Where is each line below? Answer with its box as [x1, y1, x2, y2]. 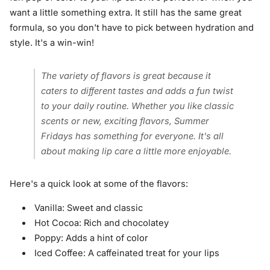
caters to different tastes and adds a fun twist [41, 85, 234, 96]
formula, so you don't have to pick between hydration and [9, 22, 254, 34]
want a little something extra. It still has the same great [9, 7, 242, 19]
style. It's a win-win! [9, 37, 94, 49]
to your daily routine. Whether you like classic [41, 100, 234, 111]
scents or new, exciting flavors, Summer [41, 115, 210, 127]
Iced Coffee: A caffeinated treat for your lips [34, 247, 220, 259]
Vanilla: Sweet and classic [34, 202, 143, 213]
